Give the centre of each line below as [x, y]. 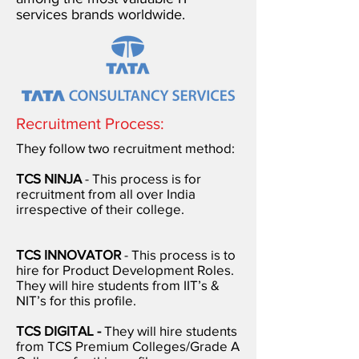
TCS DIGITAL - [60, 331]
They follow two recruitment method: [125, 148]
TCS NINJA [50, 178]
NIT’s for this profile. [76, 300]
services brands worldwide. [101, 14]
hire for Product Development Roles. [125, 270]
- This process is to [178, 254]
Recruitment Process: [90, 123]
